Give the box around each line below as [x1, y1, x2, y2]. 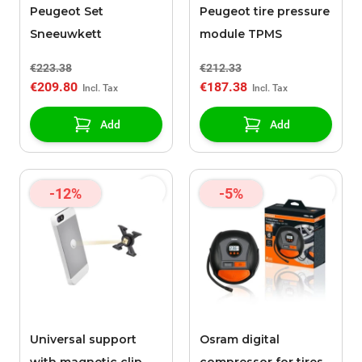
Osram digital [200, 332, 280, 347]
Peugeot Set [30, 4, 103, 19]
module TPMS [200, 27, 282, 42]
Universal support [30, 332, 137, 347]
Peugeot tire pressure [200, 4, 330, 19]
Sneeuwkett [30, 27, 102, 42]
